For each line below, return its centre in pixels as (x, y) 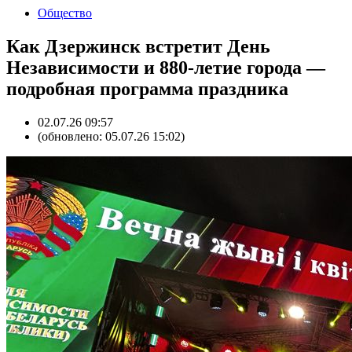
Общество (65, 13)
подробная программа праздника (147, 88)
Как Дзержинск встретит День (138, 46)
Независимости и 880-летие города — (166, 67)
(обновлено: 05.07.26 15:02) (111, 136)
